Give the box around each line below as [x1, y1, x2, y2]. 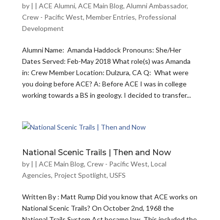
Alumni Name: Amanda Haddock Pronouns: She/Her [22, 46, 181, 54]
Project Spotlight [54, 171, 107, 179]
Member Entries [85, 13, 135, 21]
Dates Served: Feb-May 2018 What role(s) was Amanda [22, 57, 191, 65]
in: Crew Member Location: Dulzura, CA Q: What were [22, 68, 189, 77]
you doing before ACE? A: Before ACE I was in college [22, 80, 187, 88]
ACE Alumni [38, 1, 75, 10]
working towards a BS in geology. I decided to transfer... [22, 91, 191, 99]
